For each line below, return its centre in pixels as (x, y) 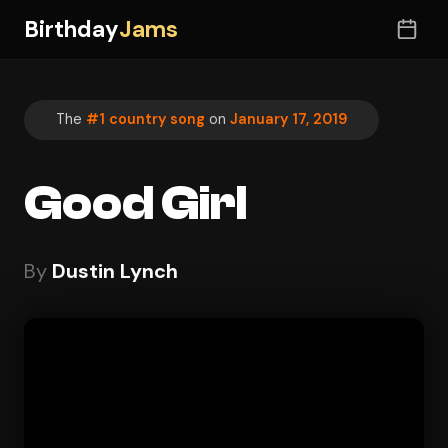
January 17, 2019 (288, 119)
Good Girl (135, 203)
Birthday (71, 29)
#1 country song (145, 119)
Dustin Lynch (115, 270)
